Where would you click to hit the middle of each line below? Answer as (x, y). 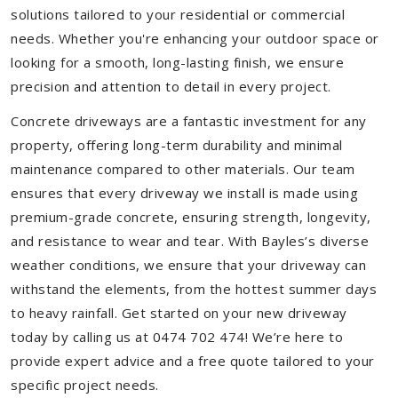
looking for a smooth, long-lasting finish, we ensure (177, 62)
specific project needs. (85, 385)
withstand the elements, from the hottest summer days (194, 289)
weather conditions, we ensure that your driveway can (188, 265)
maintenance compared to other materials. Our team (183, 169)
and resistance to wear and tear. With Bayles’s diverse (190, 241)
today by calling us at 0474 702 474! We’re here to (177, 337)
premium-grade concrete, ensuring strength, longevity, (191, 217)
